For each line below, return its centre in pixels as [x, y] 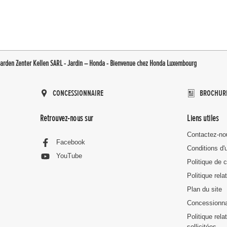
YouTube [69, 156]
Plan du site [205, 190]
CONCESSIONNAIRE [78, 93]
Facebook [70, 142]
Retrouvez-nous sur [66, 118]
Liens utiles [203, 118]
